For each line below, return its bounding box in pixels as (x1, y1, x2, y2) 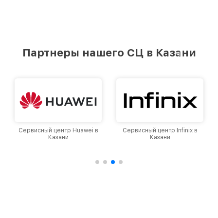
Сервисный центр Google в (120, 127, 200, 134)
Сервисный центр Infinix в (20, 127, 96, 134)
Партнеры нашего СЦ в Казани (22, 46, 196, 59)
